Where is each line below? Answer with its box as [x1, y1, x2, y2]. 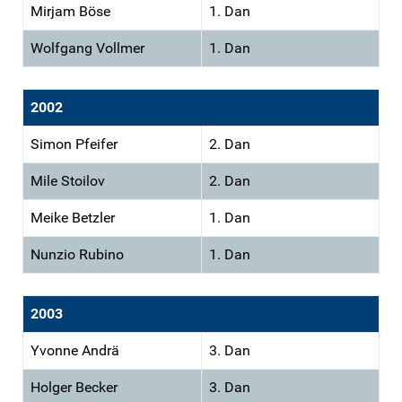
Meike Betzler [31, 208, 115, 226]
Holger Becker [31, 378, 118, 396]
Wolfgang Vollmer [31, 39, 144, 57]
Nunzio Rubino [31, 245, 124, 263]
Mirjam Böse [31, 2, 110, 20]
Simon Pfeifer [31, 135, 118, 153]
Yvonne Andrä [31, 341, 119, 359]
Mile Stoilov [31, 171, 105, 189]
